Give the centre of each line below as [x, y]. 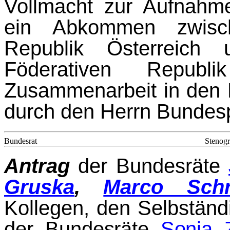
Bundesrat [21, 141]
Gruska [39, 187]
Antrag [37, 166]
